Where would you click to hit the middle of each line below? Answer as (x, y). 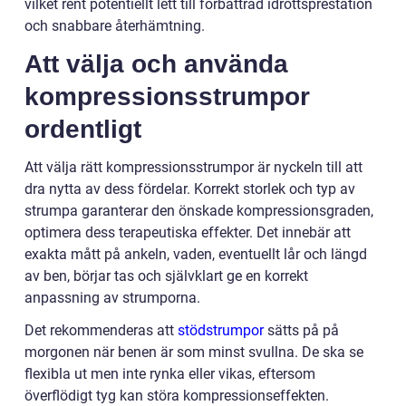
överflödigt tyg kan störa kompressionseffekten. (177, 395)
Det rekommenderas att (101, 330)
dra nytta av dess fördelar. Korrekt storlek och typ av (190, 188)
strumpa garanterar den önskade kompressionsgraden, (199, 210)
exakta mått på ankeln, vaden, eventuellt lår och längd (196, 254)
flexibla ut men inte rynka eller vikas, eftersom (170, 373)
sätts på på (301, 330)
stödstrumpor (221, 330)
